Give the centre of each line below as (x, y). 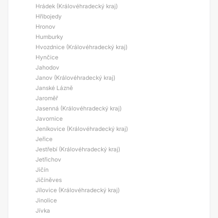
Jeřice (44, 139)
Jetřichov (48, 159)
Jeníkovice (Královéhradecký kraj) (82, 129)
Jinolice (46, 200)
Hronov (45, 27)
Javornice (49, 118)
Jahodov (47, 67)
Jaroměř (47, 98)
